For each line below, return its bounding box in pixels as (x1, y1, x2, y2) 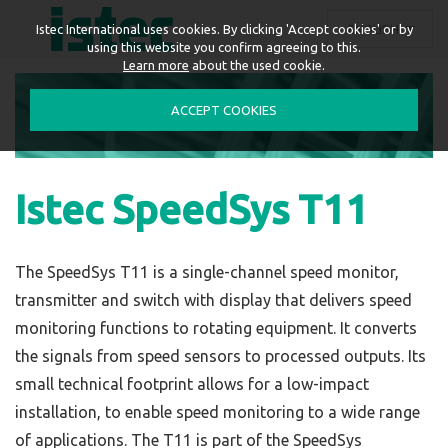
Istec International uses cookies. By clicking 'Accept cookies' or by (35, 22, 413, 36)
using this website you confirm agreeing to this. (87, 40, 361, 54)
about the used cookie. (189, 58, 325, 72)
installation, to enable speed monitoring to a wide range (15, 403, 420, 421)
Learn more (123, 58, 189, 72)
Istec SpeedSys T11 (15, 187, 368, 232)
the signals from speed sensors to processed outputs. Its (15, 347, 426, 365)
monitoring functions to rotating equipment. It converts (15, 319, 417, 337)
